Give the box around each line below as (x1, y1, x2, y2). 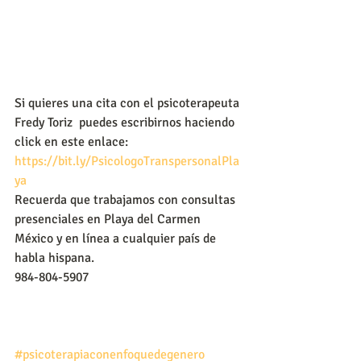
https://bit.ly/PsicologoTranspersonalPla (15, 152, 239, 169)
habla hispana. (15, 249, 94, 266)
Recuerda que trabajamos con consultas (15, 191, 239, 208)
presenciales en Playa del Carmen (15, 210, 204, 227)
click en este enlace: (15, 133, 128, 150)
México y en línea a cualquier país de (15, 230, 219, 247)
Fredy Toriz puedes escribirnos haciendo (15, 114, 238, 131)
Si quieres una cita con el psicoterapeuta (15, 94, 243, 111)
